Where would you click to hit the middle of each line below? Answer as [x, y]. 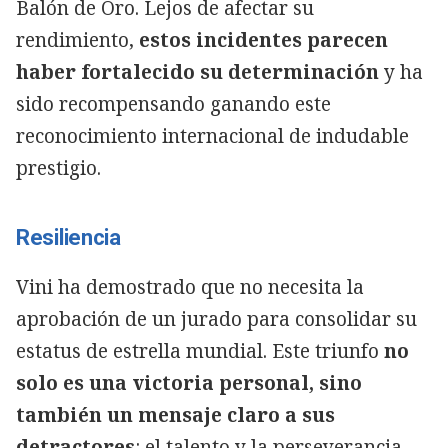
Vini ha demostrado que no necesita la [190, 286]
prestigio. [58, 167]
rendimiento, [77, 39]
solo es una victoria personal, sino [189, 382]
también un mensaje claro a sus [175, 414]
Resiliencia [68, 237]
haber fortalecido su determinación [197, 71]
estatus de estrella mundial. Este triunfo [200, 350]
